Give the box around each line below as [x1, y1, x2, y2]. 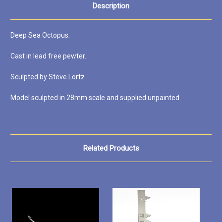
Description [93, 1, 129, 10]
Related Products [83, 143, 139, 153]
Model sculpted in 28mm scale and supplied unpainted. [10, 93, 181, 102]
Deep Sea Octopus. [10, 31, 70, 39]
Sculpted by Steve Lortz [10, 72, 86, 81]
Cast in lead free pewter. [10, 52, 86, 60]
